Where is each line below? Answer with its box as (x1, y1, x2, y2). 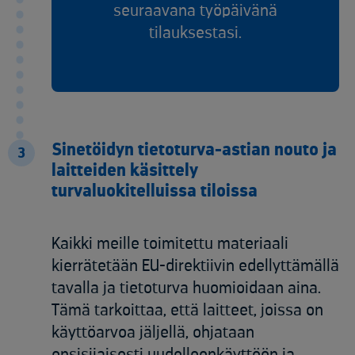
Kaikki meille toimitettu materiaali (52, 235, 288, 253)
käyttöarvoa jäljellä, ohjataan (52, 324, 254, 342)
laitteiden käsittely (52, 162, 198, 180)
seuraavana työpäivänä (113, 2, 277, 20)
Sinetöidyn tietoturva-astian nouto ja (52, 141, 337, 159)
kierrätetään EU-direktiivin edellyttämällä (52, 258, 339, 275)
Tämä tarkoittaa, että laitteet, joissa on (52, 302, 323, 319)
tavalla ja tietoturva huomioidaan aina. (52, 280, 321, 297)
